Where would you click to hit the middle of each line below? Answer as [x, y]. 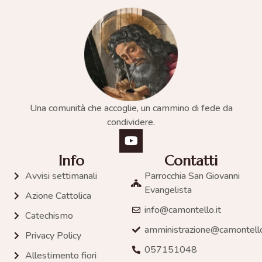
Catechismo [49, 216]
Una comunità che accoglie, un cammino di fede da [131, 108]
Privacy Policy [53, 236]
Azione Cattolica [58, 196]
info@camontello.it [182, 210]
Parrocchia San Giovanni [192, 176]
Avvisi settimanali [61, 176]
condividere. [131, 122]
